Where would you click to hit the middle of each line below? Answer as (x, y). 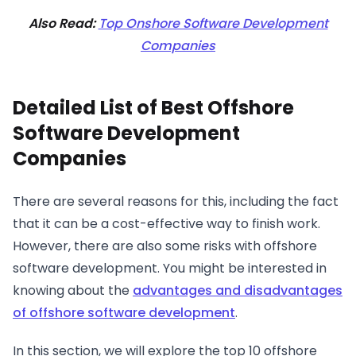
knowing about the (73, 290)
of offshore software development (124, 312)
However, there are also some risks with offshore (165, 246)
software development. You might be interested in (170, 268)
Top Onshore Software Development (213, 23)
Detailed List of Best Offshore (153, 107)
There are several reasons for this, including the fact (176, 201)
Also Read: (63, 23)
